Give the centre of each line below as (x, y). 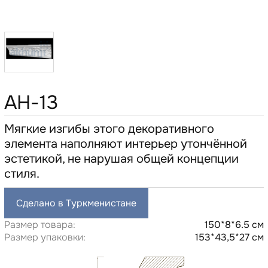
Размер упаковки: (45, 237)
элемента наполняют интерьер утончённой (125, 144)
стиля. (22, 173)
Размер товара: (39, 224)
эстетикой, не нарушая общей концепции (121, 159)
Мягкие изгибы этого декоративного (109, 129)
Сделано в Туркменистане (76, 203)
